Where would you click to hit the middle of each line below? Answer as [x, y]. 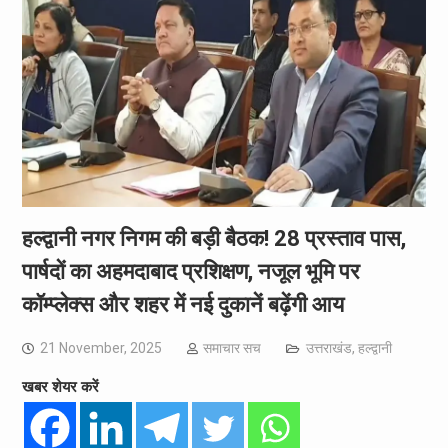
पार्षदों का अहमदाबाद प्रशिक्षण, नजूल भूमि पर [190, 271]
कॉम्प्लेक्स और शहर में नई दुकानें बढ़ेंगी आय [182, 304]
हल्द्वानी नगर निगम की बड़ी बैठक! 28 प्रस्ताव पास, [213, 238]
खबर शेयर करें [60, 386]
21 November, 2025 [100, 347]
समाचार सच [231, 347]
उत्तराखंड [328, 347]
